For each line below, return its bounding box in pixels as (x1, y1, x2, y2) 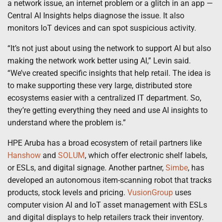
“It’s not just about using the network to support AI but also (7, 43, 211, 53)
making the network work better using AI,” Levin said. (7, 55, 191, 65)
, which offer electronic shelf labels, (85, 150, 207, 160)
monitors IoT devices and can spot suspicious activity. (7, 23, 196, 33)
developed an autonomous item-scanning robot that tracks (7, 175, 212, 185)
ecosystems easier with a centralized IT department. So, (7, 93, 201, 103)
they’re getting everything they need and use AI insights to (7, 105, 208, 115)
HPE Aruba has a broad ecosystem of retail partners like (7, 138, 202, 148)
